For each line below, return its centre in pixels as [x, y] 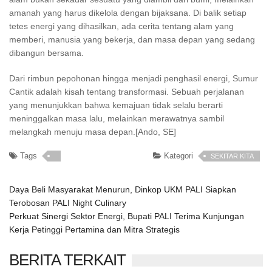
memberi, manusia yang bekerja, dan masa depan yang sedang [132, 39]
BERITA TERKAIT [67, 260]
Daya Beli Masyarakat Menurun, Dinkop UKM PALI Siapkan [123, 189]
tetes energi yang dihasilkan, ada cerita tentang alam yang [121, 26]
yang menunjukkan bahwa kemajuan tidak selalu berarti [116, 105]
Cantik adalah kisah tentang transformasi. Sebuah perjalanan [127, 92]
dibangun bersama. [46, 53]
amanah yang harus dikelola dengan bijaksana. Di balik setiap [128, 13]
